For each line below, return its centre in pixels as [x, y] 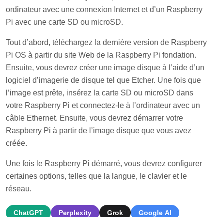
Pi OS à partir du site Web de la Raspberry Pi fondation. [101, 55]
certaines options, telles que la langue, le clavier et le [96, 176]
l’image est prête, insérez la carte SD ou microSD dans [100, 93]
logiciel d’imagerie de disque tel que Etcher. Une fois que [103, 80]
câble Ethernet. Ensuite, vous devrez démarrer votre [94, 118]
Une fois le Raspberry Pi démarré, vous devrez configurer [104, 164]
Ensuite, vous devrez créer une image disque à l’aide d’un [105, 68]
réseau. [19, 189]
